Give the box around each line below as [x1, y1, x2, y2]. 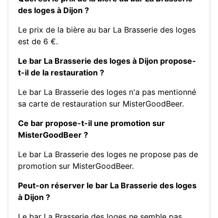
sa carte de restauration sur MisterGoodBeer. [18, 98, 184, 109]
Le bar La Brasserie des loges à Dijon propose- [18, 55, 196, 66]
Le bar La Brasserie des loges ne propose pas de [18, 149, 198, 159]
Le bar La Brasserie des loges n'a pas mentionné [18, 87, 196, 97]
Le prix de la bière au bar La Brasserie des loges [18, 24, 196, 35]
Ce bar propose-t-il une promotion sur [18, 118, 165, 128]
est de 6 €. [18, 36, 58, 46]
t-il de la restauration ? [18, 67, 104, 77]
